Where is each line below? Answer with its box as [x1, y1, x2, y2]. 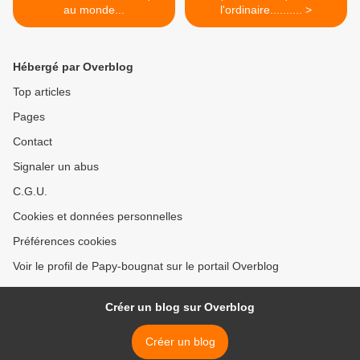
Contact [13, 135, 52, 148]
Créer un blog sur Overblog [105, 301, 255, 313]
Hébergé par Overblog [13, 60, 133, 73]
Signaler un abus [13, 160, 99, 173]
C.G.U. [13, 185, 47, 198]
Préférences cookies [13, 235, 117, 247]
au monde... [63, 3, 125, 16]
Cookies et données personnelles [13, 210, 182, 223]
